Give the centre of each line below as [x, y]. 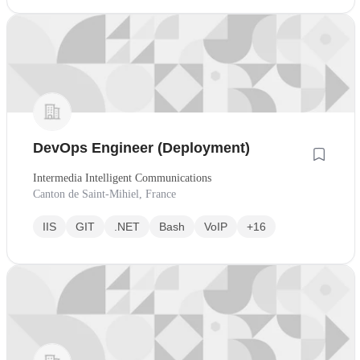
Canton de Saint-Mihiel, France [104, 194]
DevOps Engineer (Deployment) [141, 148]
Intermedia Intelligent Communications [122, 178]
